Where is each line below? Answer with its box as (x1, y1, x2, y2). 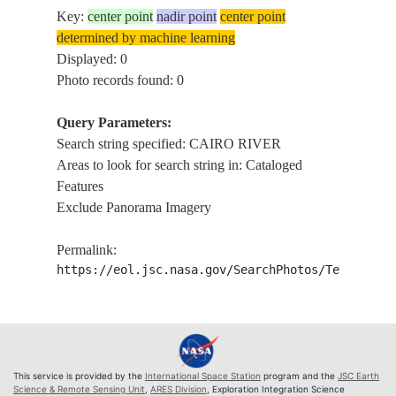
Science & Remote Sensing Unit (13, 383, 145, 394)
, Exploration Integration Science (207, 383, 345, 394)
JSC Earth (338, 369, 379, 381)
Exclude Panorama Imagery (57, 200, 212, 215)
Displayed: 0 (57, 51, 128, 66)
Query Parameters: (57, 115, 172, 130)
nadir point (156, 9, 217, 24)
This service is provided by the (13, 369, 145, 381)
